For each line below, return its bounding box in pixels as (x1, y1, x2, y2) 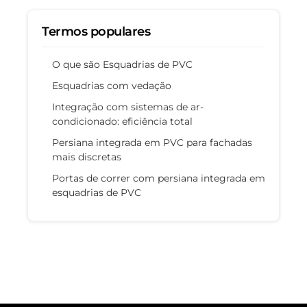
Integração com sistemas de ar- (52, 100, 204, 113)
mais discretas (52, 150, 121, 163)
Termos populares (42, 23, 151, 39)
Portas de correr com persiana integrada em (52, 171, 265, 184)
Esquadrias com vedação (52, 79, 171, 92)
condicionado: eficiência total (52, 114, 193, 127)
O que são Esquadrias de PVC (52, 58, 193, 71)
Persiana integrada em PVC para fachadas (52, 136, 252, 149)
